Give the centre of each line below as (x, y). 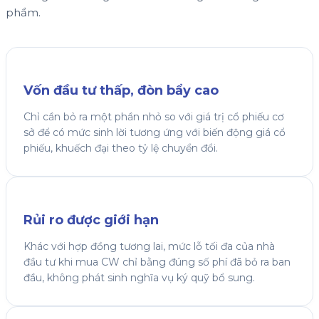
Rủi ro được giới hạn (91, 220)
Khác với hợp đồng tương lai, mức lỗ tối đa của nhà (149, 246)
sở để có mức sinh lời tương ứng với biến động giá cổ (155, 133)
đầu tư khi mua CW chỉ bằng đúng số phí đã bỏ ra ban (157, 262)
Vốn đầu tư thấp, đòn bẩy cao (121, 91)
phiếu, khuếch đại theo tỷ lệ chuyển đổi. (121, 148)
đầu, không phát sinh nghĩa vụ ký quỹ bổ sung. (139, 278)
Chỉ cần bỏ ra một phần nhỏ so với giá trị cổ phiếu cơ (154, 117)
